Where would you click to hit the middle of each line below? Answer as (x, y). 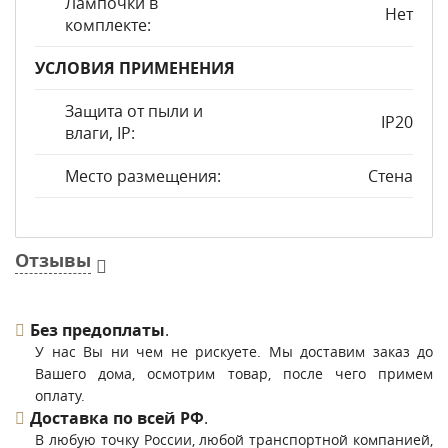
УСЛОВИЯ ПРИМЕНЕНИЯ (135, 68)
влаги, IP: (100, 133)
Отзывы (53, 260)
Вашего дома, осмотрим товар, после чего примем (234, 373)
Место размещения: (143, 176)
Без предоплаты (97, 330)
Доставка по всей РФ (117, 418)
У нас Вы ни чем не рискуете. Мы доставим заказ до (234, 351)
